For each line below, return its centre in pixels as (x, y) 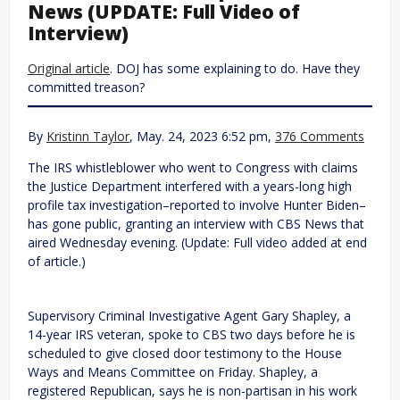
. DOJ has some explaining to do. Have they (235, 69)
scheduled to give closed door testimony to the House (185, 354)
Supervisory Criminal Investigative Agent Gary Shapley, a (189, 316)
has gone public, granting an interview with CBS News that (196, 224)
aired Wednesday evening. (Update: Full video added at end (197, 243)
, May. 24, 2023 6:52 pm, (202, 137)
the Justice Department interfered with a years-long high (190, 187)
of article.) (57, 262)
